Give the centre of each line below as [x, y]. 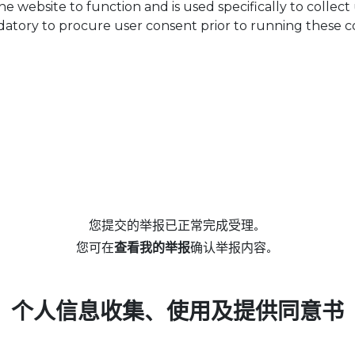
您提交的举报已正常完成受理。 [177, 225]
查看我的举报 [152, 247]
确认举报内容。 [235, 247]
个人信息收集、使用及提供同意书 [177, 311]
